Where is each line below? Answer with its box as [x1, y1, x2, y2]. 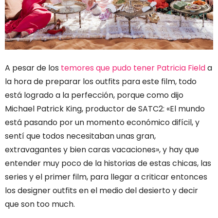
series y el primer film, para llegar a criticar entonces [5, 171, 207, 182]
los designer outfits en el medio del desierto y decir [5, 184, 198, 196]
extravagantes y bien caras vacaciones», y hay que [5, 144, 199, 155]
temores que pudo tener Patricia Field [61, 62, 207, 73]
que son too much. [5, 198, 75, 210]
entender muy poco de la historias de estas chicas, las [5, 157, 211, 169]
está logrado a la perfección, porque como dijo [5, 89, 183, 101]
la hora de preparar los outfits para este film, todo [5, 75, 197, 87]
